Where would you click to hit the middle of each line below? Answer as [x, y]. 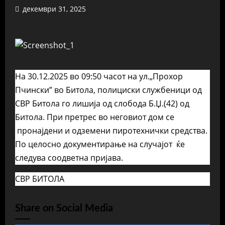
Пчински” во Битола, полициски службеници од [108, 90]
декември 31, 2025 [53, 9]
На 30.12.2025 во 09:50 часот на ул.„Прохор [99, 76]
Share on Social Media [64, 208]
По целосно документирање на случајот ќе [100, 144]
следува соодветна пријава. [69, 158]
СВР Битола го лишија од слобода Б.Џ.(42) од [102, 103]
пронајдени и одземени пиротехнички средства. [111, 131]
